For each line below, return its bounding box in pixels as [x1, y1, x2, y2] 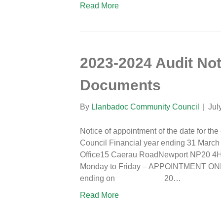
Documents [80, 76, 161, 93]
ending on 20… [80, 174, 181, 183]
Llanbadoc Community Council [91, 102, 199, 111]
